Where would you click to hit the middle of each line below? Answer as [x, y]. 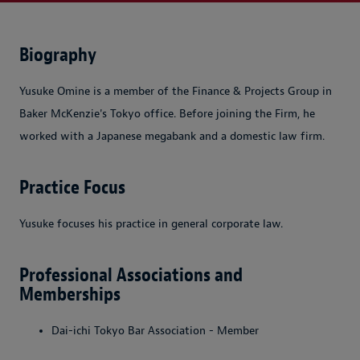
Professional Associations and [131, 274]
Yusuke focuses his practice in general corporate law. [151, 223]
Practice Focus [72, 187]
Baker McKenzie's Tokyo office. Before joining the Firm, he [167, 113]
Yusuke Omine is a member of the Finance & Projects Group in [176, 91]
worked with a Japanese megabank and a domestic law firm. [172, 136]
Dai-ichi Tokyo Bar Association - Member [155, 330]
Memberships [70, 294]
